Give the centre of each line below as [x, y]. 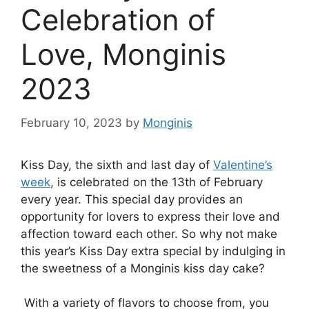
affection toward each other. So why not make [149, 233]
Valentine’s [243, 165]
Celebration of [118, 20]
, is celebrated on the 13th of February [157, 182]
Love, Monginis [123, 54]
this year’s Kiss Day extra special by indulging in [153, 251]
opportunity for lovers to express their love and [150, 216]
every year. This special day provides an [132, 199]
